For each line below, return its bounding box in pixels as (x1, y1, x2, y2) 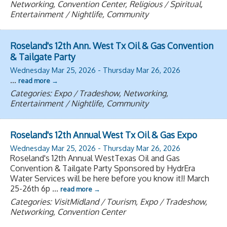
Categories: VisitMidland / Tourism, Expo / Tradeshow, (10, 196, 207, 207)
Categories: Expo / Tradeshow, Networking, (10, 88, 168, 98)
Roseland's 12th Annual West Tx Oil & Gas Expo (10, 129, 197, 140)
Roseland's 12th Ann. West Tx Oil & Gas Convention (10, 40, 213, 51)
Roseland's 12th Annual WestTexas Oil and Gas (10, 153, 180, 163)
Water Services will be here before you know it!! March (10, 173, 209, 183)
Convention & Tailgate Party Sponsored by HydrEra (10, 163, 195, 173)
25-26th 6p (10, 183, 52, 194)
